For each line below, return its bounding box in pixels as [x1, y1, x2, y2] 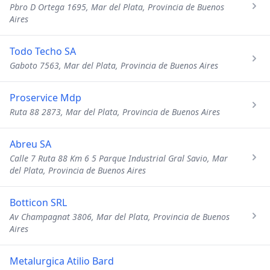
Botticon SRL [10, 196, 67, 209]
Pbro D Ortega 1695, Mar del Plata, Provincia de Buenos [10, 1, 224, 13]
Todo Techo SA [10, 45, 76, 58]
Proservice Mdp [10, 91, 81, 104]
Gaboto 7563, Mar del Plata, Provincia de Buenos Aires [10, 60, 218, 71]
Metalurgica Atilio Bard [10, 254, 114, 268]
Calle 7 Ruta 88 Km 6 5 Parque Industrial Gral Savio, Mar [10, 152, 228, 164]
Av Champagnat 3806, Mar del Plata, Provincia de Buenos [10, 211, 230, 222]
